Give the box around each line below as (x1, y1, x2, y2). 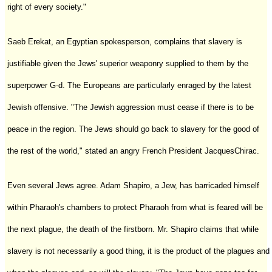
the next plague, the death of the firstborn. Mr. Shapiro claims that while (7, 224, 259, 234)
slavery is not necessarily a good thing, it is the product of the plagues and (7, 246, 270, 256)
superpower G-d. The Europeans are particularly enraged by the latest (7, 80, 251, 90)
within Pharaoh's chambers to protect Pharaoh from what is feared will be (7, 202, 263, 212)
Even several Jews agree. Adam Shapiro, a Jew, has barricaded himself (7, 180, 259, 190)
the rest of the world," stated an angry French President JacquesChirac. (7, 146, 259, 155)
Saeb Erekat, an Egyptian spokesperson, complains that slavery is (7, 36, 242, 46)
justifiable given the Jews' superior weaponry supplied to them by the (7, 58, 248, 68)
